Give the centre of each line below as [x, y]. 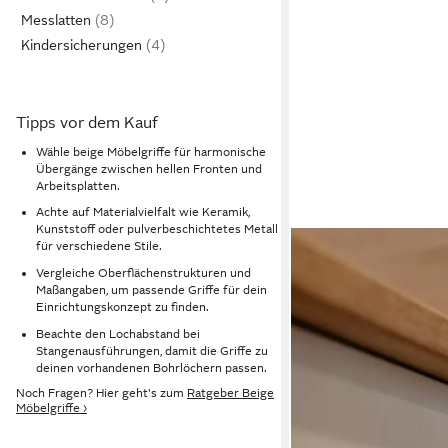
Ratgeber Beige [230, 393]
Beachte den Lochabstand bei [118, 333]
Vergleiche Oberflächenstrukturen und [143, 272]
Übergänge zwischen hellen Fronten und [149, 168]
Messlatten [56, 20]
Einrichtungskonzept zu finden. [122, 306]
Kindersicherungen [81, 45]
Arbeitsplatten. [78, 185]
